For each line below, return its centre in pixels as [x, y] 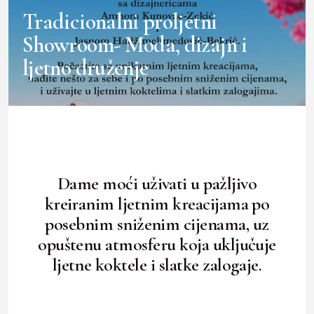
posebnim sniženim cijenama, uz [157, 224]
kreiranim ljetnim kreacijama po [157, 204]
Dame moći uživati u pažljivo [157, 184]
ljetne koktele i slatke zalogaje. [157, 265]
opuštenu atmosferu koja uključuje [157, 245]
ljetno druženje [86, 68]
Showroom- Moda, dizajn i [135, 45]
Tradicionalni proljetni [120, 22]
